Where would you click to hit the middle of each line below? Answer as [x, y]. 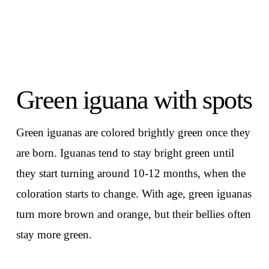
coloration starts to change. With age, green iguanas [134, 194]
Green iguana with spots [134, 100]
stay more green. [54, 235]
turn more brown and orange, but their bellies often [133, 214]
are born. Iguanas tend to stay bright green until [125, 153]
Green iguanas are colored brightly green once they [133, 133]
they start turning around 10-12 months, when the [131, 174]
